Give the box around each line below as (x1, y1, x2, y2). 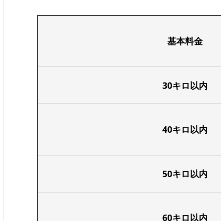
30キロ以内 (162, 79, 208, 91)
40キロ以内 (162, 123, 208, 135)
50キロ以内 (162, 167, 208, 180)
